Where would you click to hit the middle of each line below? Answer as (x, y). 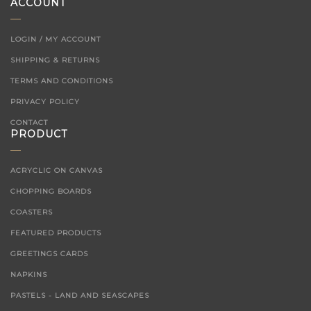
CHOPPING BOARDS (51, 191)
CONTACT (29, 123)
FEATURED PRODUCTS (56, 233)
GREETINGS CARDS (49, 254)
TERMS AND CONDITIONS (62, 81)
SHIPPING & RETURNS (55, 60)
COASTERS (32, 212)
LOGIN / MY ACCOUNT (56, 39)
